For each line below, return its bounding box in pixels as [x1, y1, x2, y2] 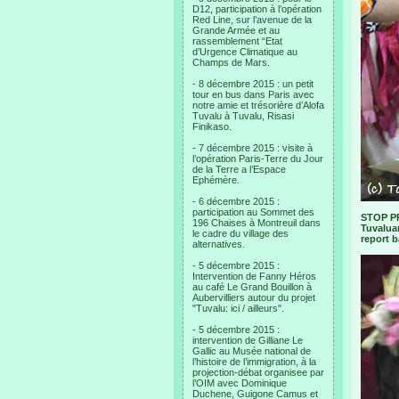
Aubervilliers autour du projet [192, 292, 315, 303]
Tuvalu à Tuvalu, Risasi [192, 110, 294, 121]
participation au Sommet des [192, 207, 314, 217]
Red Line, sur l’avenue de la [192, 14, 312, 25]
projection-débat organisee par [192, 367, 324, 378]
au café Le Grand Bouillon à [192, 281, 312, 292]
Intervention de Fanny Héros [192, 271, 316, 281]
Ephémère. [192, 175, 240, 185]
